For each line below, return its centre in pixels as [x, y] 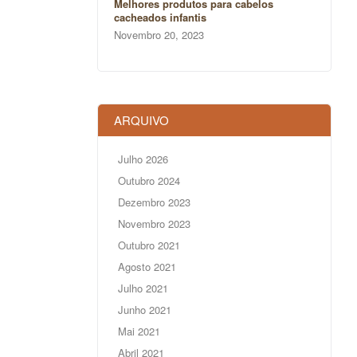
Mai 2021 [139, 331]
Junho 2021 [144, 310]
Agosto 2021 [147, 267]
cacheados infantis [160, 18]
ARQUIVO [141, 120]
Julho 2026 [143, 159]
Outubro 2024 [149, 181]
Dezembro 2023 [154, 202]
